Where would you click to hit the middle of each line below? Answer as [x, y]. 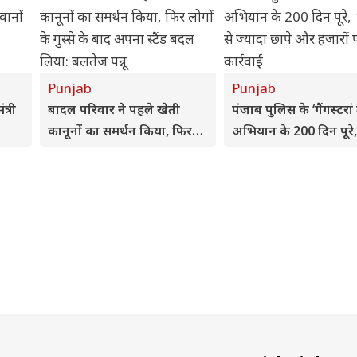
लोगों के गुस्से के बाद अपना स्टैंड [127, 152]
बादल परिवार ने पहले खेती [114, 109]
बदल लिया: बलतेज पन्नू [105, 174]
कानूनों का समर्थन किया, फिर [120, 131]
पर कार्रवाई [259, 174]
